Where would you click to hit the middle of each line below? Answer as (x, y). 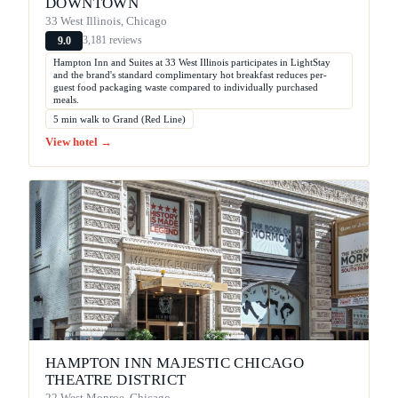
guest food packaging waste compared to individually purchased (186, 87)
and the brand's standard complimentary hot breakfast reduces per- (190, 74)
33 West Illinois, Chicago (106, 21)
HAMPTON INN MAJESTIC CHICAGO (175, 362)
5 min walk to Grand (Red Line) (119, 119)
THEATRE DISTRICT (116, 379)
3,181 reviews (112, 40)
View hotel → (79, 142)
